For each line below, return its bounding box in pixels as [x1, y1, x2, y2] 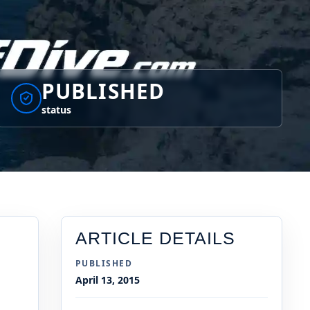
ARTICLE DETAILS [75, 229, 235, 248]
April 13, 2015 [75, 273, 140, 287]
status [41, 103, 71, 117]
